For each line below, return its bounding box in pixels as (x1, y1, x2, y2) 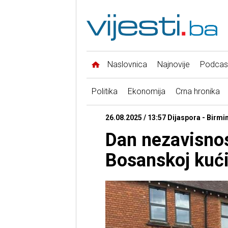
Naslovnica (107, 60, 147, 70)
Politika (91, 87, 118, 97)
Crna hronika (175, 87, 220, 97)
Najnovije (157, 60, 190, 70)
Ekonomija (127, 87, 165, 97)
